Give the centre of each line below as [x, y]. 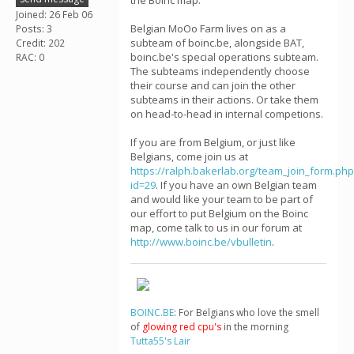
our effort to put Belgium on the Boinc [219, 213]
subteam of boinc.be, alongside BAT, [217, 43]
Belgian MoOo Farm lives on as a [208, 28]
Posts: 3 [34, 28]
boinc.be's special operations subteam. [224, 57]
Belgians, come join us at [189, 156]
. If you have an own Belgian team [236, 185]
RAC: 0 [30, 57]
